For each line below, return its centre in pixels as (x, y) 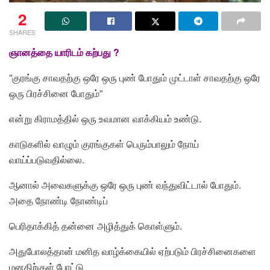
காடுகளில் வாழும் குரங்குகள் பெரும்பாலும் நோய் (104, 144)
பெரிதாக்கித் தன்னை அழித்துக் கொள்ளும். (96, 226)
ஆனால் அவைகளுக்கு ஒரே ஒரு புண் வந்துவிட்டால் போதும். (125, 185)
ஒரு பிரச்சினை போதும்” (56, 93)
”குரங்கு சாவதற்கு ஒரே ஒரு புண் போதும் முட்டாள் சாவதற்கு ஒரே (135, 78)
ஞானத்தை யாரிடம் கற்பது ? (64, 52)
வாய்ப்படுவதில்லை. (47, 160)
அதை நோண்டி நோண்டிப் (58, 201)
